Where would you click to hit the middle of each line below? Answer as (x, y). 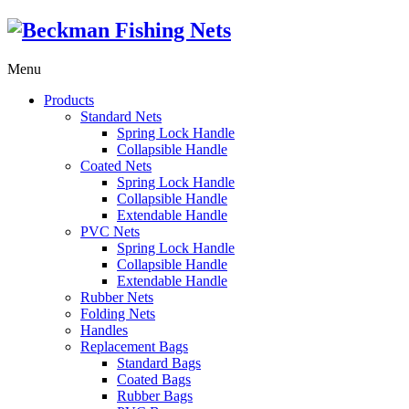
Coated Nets (116, 165)
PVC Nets (110, 231)
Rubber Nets (117, 297)
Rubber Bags (155, 395)
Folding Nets (118, 313)
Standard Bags (159, 362)
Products (69, 100)
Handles (104, 330)
